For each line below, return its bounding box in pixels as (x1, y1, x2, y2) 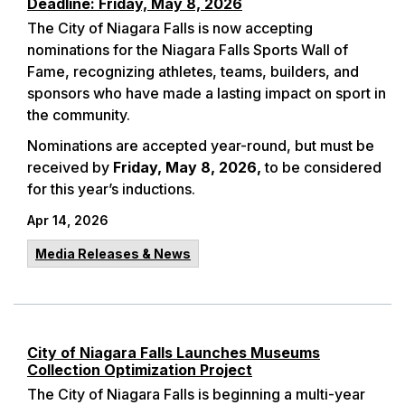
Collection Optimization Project (27, 361, 252, 379)
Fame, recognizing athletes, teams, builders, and (27, 62, 359, 80)
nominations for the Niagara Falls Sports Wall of (27, 41, 348, 59)
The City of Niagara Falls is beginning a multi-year (27, 385, 365, 403)
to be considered (261, 158, 381, 176)
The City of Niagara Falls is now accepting (27, 19, 313, 37)
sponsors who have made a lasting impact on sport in (27, 84, 386, 102)
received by (27, 158, 113, 176)
